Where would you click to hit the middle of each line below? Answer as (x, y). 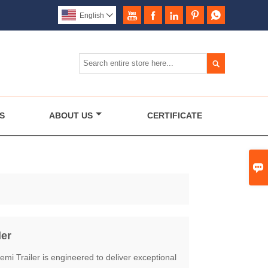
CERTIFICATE (174, 115)
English (92, 16)
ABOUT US (71, 115)
